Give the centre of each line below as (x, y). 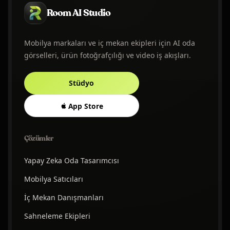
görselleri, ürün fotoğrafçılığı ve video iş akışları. (107, 55)
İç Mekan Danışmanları (64, 198)
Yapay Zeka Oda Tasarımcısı (71, 161)
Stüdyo (82, 83)
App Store (86, 106)
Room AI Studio (79, 13)
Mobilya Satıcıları (53, 179)
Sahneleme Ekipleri (57, 216)
